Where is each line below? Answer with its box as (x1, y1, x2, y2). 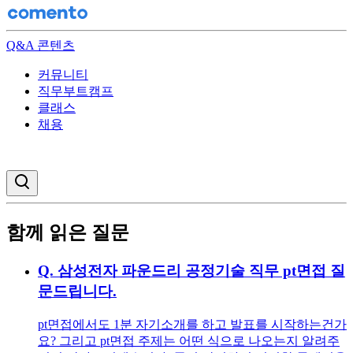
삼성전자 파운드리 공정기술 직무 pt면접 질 (58, 262, 345, 279)
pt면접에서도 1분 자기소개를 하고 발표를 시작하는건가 (38, 317, 347, 331)
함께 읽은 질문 (6, 221, 129, 243)
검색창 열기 (31, 173, 85, 184)
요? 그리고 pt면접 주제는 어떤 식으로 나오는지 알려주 (38, 333, 340, 347)
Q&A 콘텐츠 (6, 39, 75, 52)
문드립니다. (38, 282, 117, 299)
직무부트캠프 (38, 84, 113, 98)
